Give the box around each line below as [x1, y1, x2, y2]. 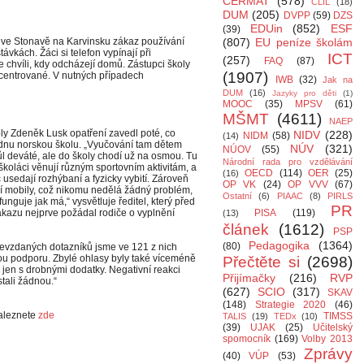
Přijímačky [223, 271, 275, 284]
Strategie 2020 [254, 299, 327, 310]
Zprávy [304, 345, 353, 362]
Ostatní [223, 191, 252, 201]
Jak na [323, 75, 353, 84]
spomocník [223, 333, 271, 344]
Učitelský [313, 322, 353, 333]
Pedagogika [249, 239, 310, 252]
